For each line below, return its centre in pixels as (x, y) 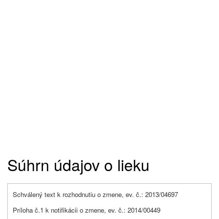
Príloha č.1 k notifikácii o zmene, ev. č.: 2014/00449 (87, 210)
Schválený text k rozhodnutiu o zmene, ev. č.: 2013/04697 (95, 195)
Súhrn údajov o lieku (78, 164)
